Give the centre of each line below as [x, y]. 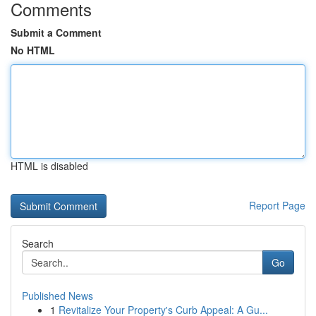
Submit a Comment [56, 32]
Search [38, 243]
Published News [57, 296]
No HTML [33, 50]
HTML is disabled [49, 166]
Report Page [277, 205]
